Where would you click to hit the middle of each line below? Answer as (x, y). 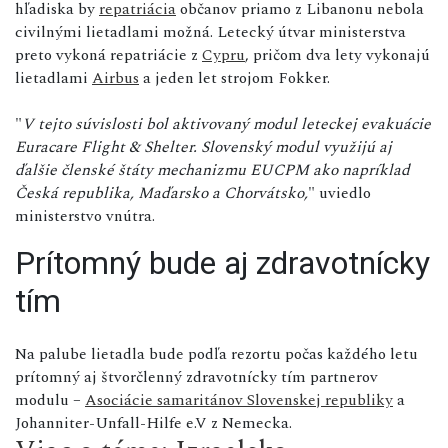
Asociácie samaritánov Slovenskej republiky (239, 399)
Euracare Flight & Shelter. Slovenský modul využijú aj (203, 146)
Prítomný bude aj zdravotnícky (222, 262)
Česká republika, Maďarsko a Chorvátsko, (161, 192)
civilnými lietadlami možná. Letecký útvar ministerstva (210, 31)
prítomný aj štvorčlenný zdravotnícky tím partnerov (196, 376)
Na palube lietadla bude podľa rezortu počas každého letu (216, 353)
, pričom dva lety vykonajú (337, 54)
